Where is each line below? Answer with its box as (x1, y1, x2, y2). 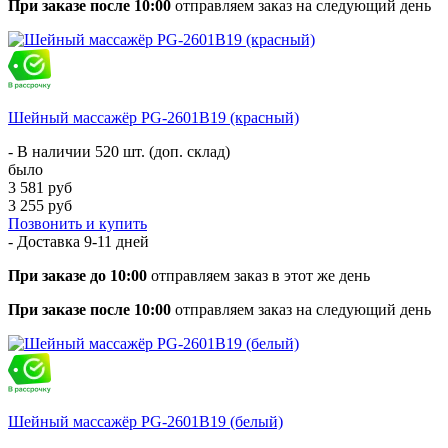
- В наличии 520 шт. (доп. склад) (8, 142, 230, 160)
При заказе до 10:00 (8, 266, 147, 284)
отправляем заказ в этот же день (147, 266, 370, 284)
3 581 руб (8, 178, 72, 196)
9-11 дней (84, 232, 149, 250)
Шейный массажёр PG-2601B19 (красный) (8, 108, 299, 126)
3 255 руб (8, 196, 72, 214)
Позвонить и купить (8, 214, 147, 232)
